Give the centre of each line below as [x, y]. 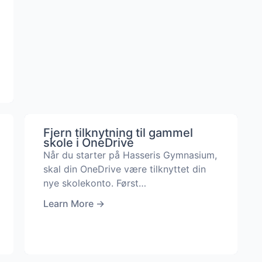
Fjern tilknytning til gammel [118, 133]
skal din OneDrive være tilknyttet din [124, 169]
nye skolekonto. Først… [94, 183]
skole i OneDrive [88, 143]
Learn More [68, 204]
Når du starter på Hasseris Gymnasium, [130, 155]
